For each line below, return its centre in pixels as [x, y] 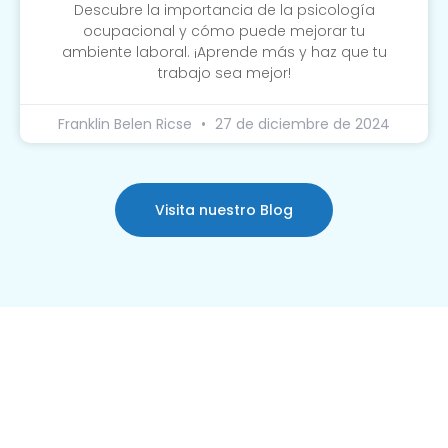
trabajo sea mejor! [224, 72]
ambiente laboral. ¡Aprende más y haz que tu [224, 51]
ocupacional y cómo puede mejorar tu [224, 30]
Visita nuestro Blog [224, 209]
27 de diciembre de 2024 [300, 123]
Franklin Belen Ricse [127, 123]
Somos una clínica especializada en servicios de [196, 420]
